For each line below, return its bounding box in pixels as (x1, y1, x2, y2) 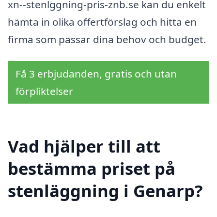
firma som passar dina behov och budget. (8, 32, 206, 46)
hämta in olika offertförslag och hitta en (8, 15, 197, 29)
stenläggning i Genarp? (8, 179, 203, 202)
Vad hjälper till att (8, 134, 160, 157)
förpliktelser (15, 84, 73, 98)
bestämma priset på (8, 156, 175, 180)
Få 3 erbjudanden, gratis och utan (15, 67, 177, 81)
